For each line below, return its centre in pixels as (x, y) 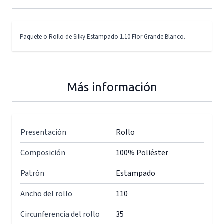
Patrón (32, 173)
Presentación (43, 132)
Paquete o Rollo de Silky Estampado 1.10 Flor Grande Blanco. (103, 37)
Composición (43, 153)
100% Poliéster (142, 153)
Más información (112, 87)
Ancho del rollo (46, 194)
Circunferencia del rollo (60, 214)
